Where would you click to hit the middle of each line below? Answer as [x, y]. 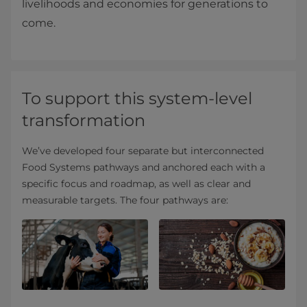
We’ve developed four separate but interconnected [143, 150]
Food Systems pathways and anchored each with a [144, 167]
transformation [84, 120]
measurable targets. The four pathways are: [125, 200]
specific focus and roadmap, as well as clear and [136, 183]
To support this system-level [137, 98]
